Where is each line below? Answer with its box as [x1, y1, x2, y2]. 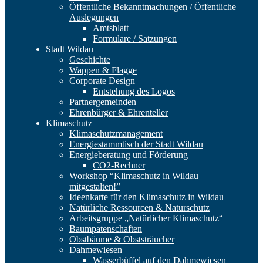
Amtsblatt [93, 22, 129, 33]
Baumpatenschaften [69, 223, 142, 234]
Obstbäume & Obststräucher [69, 234, 174, 244]
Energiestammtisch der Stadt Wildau [69, 139, 203, 149]
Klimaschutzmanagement [69, 128, 163, 139]
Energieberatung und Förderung [69, 149, 188, 160]
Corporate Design [69, 75, 135, 86]
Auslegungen [69, 12, 119, 22]
